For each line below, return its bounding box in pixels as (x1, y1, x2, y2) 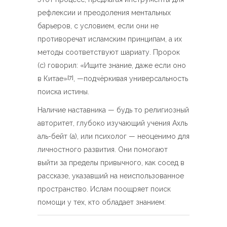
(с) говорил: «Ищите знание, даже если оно (37, 61, 186, 69)
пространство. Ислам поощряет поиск (37, 185, 171, 193)
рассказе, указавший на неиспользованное (37, 172, 184, 180)
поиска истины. (37, 88, 89, 96)
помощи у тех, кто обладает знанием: (37, 198, 166, 206)
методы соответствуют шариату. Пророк (37, 48, 180, 56)
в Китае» (37, 74, 67, 83)
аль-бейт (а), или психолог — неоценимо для (37, 132, 190, 140)
